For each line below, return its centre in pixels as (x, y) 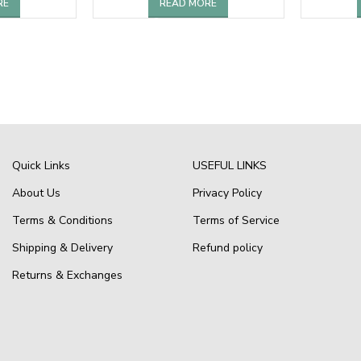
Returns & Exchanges (67, 275)
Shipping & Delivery (62, 247)
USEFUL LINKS (229, 165)
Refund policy (227, 247)
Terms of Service (236, 220)
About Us (36, 193)
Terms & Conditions (62, 220)
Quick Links (41, 165)
